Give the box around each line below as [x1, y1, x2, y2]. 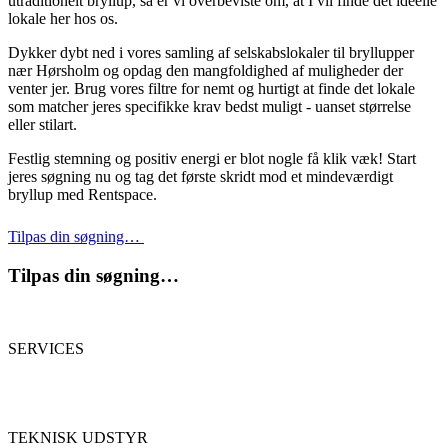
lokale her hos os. [8, 9, 118, 27]
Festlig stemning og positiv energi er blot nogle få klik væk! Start [8, 149, 416, 167]
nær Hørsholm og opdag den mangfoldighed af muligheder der [8, 61, 403, 79]
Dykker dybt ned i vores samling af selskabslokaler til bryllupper [8, 43, 414, 61]
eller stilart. [8, 115, 77, 133]
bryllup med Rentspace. [8, 185, 157, 203]
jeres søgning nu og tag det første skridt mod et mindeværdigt [8, 167, 393, 185]
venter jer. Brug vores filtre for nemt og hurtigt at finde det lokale [8, 79, 415, 97]
